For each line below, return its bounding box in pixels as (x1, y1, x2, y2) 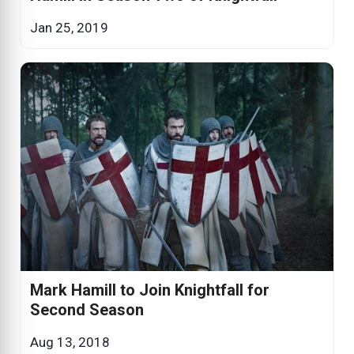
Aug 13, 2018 (30, 334, 110, 351)
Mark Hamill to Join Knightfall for (30, 281, 269, 300)
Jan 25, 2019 (30, 20, 108, 36)
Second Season (30, 300, 144, 320)
